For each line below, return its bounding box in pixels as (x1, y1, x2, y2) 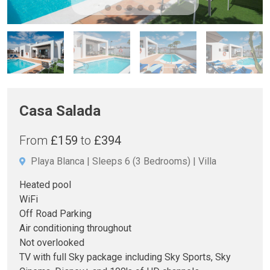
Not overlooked (19, 237, 84, 249)
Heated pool (19, 179, 71, 191)
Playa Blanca (31, 155, 84, 168)
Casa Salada (19, 102, 101, 120)
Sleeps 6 (92, 155, 130, 168)
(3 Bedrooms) (133, 155, 190, 168)
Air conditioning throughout (19, 222, 131, 234)
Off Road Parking (19, 208, 92, 220)
